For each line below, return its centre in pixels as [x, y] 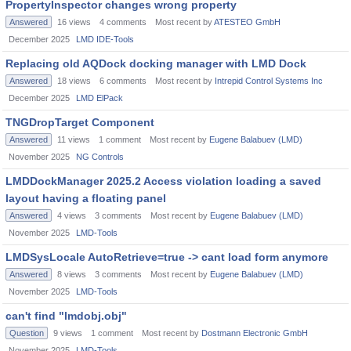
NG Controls [100, 157]
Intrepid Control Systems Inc [269, 81]
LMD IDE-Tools [105, 39]
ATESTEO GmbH [247, 22]
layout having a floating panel [86, 198]
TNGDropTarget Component [80, 122]
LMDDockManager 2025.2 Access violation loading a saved [163, 181]
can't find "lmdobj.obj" [66, 316]
